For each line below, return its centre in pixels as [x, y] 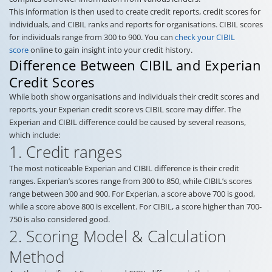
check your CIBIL [205, 37]
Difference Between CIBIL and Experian [135, 65]
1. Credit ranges [66, 151]
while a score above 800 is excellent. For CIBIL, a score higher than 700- [135, 206]
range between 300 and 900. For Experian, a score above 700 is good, [132, 193]
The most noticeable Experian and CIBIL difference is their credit [124, 168]
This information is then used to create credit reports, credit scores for [135, 11]
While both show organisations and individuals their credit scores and [134, 96]
